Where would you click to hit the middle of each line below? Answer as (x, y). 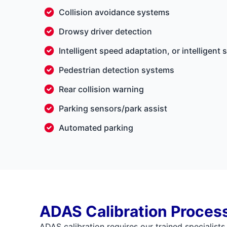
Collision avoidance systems (114, 12)
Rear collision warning (101, 89)
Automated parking (96, 128)
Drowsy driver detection (105, 31)
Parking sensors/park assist (113, 108)
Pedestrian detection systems (116, 70)
